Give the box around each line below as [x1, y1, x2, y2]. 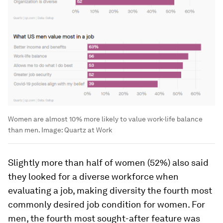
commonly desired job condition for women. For [8, 199, 205, 210]
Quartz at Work [64, 126, 112, 134]
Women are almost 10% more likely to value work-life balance [8, 115, 203, 123]
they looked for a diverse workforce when [8, 171, 179, 182]
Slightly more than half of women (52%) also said [8, 157, 209, 168]
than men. [8, 126, 40, 134]
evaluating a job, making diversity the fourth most [8, 185, 212, 196]
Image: [40, 126, 64, 134]
